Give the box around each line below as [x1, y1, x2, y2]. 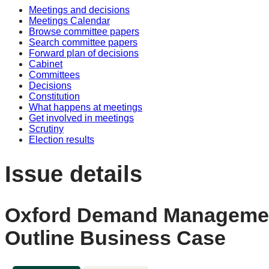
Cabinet [29, 59, 62, 69]
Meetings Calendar [29, 16, 110, 26]
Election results [29, 134, 94, 145]
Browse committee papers [29, 26, 139, 37]
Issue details [5, 160, 142, 187]
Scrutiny [29, 124, 64, 134]
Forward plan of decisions [29, 48, 139, 58]
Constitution [29, 91, 80, 101]
